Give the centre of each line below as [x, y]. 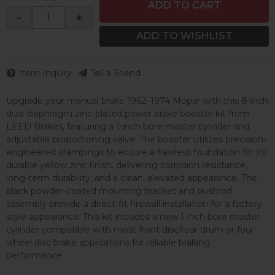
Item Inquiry [45, 73]
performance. [35, 256]
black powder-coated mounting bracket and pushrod [119, 191]
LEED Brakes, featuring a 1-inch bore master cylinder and [128, 127]
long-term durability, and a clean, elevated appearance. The [132, 178]
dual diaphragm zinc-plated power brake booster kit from [128, 114]
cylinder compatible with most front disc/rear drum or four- [132, 230]
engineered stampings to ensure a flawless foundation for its [136, 153]
